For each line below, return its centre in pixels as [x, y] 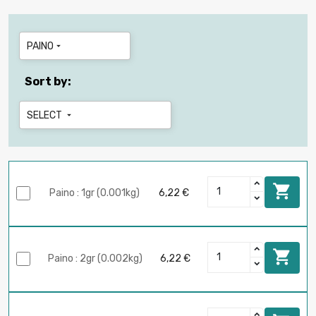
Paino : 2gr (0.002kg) [95, 259]
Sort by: [48, 81]
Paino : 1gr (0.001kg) [95, 193]
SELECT [45, 115]
